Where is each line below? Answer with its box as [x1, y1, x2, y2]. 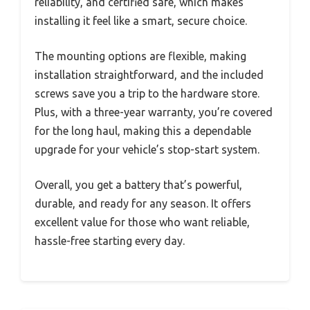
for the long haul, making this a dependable [35, 125, 251, 138]
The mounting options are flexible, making [35, 50, 246, 63]
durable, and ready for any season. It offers [35, 197, 251, 210]
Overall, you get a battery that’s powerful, [35, 179, 242, 192]
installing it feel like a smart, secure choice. [35, 15, 247, 28]
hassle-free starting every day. [35, 235, 185, 248]
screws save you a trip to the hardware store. [35, 87, 259, 100]
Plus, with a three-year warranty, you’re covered [35, 106, 273, 119]
